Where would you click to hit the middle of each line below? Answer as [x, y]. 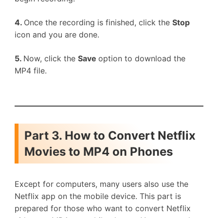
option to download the [142, 58]
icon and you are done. [57, 35]
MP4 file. [31, 71]
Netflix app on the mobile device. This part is [98, 196]
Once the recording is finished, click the [98, 22]
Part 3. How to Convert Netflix [110, 136]
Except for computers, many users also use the [101, 184]
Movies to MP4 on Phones [99, 152]
